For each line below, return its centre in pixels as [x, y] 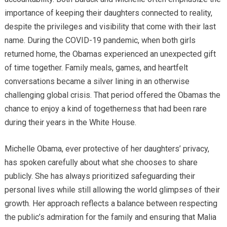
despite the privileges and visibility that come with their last [110, 26]
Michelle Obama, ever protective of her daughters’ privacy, [107, 148]
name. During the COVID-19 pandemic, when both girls [100, 40]
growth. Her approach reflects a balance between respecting [111, 203]
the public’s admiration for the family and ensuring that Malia [110, 217]
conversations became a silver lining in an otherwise [97, 81]
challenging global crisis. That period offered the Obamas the [112, 95]
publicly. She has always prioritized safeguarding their [100, 176]
